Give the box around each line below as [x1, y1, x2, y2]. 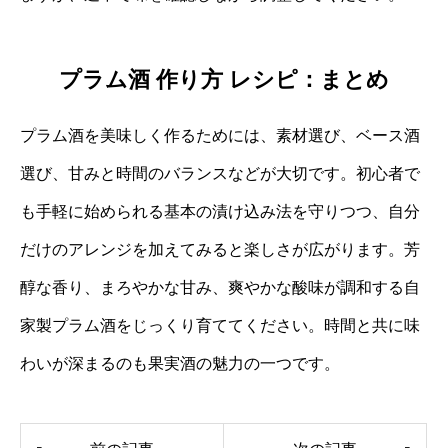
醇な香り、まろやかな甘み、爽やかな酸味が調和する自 [20, 278, 420, 296]
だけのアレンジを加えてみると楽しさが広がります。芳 [20, 240, 420, 258]
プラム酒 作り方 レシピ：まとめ [59, 66, 389, 92]
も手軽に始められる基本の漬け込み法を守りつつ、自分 [20, 202, 420, 220]
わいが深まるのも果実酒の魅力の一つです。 [20, 354, 340, 372]
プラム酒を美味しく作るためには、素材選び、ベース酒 [20, 126, 420, 144]
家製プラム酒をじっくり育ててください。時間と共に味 [20, 316, 420, 334]
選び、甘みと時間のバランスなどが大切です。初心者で [20, 164, 420, 182]
